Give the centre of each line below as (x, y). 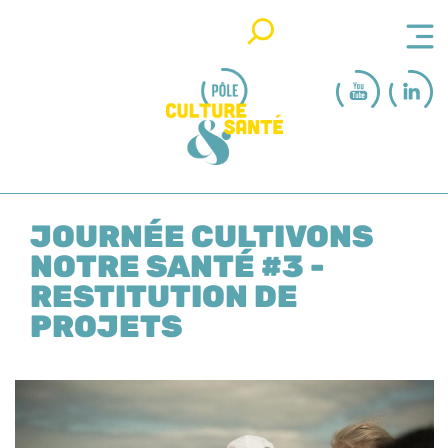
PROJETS (106, 327)
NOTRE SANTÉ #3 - (177, 267)
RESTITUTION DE (164, 297)
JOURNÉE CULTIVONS (201, 237)
